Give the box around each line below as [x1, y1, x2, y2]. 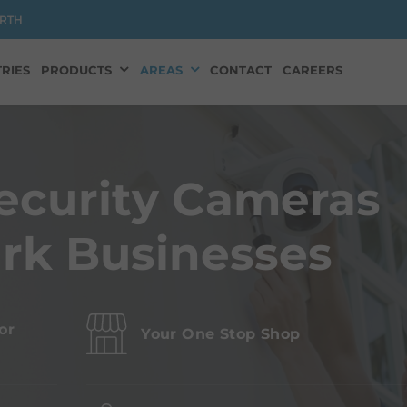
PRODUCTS [41, 63, 113, 77]
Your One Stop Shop [141, 324, 301, 342]
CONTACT [210, 63, 273, 77]
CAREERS [283, 63, 343, 77]
